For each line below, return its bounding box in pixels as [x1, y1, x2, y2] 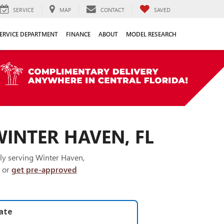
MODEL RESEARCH [126, 30, 176, 38]
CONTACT [100, 5, 124, 13]
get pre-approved [11, 164, 77, 175]
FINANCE [66, 30, 90, 38]
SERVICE [13, 5, 34, 13]
